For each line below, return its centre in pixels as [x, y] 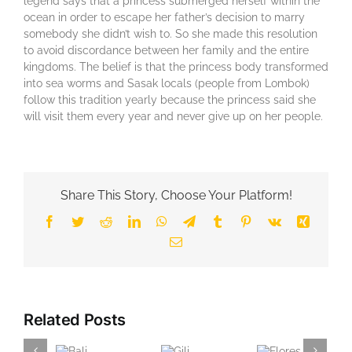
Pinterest [272, 221]
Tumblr [241, 221]
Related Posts [75, 320]
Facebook [79, 221]
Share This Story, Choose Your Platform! [176, 196]
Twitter [101, 221]
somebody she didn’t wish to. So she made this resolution [170, 33]
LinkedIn [162, 221]
